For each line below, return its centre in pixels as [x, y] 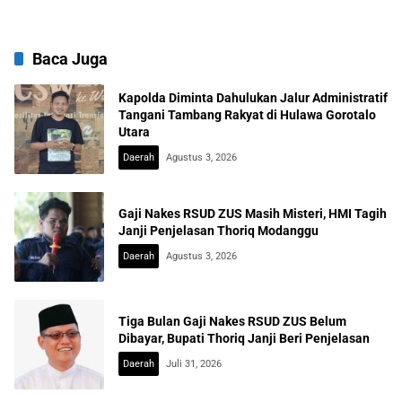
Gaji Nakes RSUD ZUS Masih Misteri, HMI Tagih [253, 214]
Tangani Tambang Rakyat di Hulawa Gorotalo [247, 114]
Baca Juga [70, 59]
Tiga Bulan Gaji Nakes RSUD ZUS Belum [232, 322]
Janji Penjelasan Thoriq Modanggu [218, 231]
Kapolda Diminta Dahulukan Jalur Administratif [253, 97]
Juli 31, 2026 [194, 364]
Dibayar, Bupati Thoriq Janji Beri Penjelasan [244, 339]
